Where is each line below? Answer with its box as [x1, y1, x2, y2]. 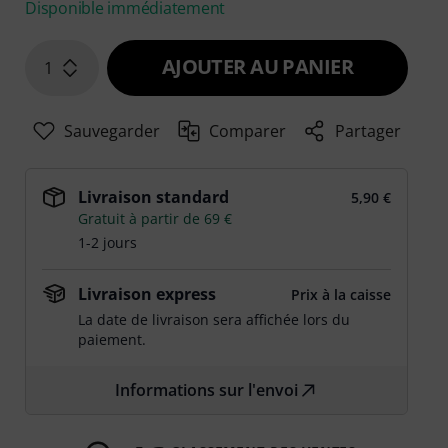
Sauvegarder [63, 120, 160, 143]
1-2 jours [78, 233, 138, 253]
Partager [335, 120, 402, 143]
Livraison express [78, 283, 217, 306]
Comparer [209, 120, 287, 143]
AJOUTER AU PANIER [161, 53, 354, 81]
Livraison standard [78, 186, 230, 209]
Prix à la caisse [290, 285, 391, 305]
